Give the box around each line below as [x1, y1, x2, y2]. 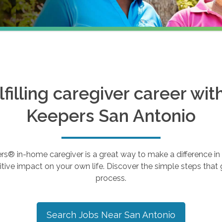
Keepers [26, 106, 99, 126]
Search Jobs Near [47, 210, 124, 220]
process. [96, 173, 126, 183]
